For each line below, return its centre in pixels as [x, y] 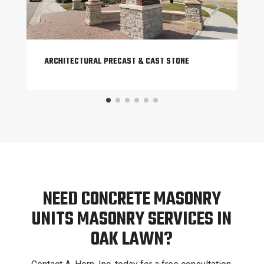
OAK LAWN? [132, 240]
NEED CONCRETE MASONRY [132, 200]
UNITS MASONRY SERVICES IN [132, 220]
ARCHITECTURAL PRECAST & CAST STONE [116, 62]
